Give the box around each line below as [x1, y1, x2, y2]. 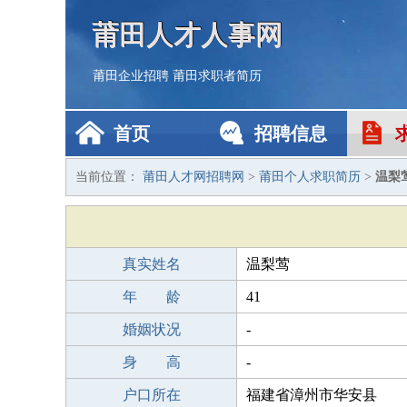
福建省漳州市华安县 [246, 387, 377, 402]
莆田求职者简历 [173, 69, 262, 83]
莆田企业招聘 [93, 69, 169, 83]
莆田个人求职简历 [259, 170, 361, 184]
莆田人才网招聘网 [143, 170, 244, 184]
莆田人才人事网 [93, 19, 283, 49]
